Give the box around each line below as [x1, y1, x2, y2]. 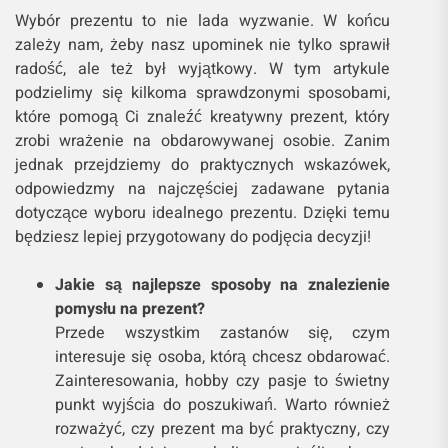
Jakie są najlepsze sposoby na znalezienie [55, 273, 391, 298]
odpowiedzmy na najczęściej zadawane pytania [15, 177, 391, 202]
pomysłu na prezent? [55, 297, 205, 322]
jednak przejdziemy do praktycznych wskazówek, [15, 153, 391, 178]
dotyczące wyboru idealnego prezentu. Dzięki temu [15, 201, 391, 226]
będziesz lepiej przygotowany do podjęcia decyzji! [15, 225, 371, 250]
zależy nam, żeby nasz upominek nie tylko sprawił [15, 33, 391, 58]
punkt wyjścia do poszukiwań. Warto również [55, 393, 391, 418]
